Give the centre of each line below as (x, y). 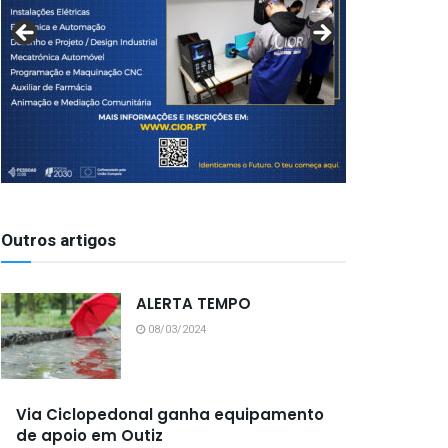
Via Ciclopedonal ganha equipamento (170, 414)
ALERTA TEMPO (193, 303)
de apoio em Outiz (89, 435)
